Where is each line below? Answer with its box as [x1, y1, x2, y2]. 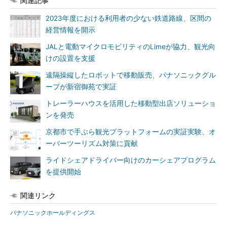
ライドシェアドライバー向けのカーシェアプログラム [46, 156, 216, 164]
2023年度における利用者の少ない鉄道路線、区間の [46, 14, 211, 22]
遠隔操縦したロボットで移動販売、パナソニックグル [46, 71, 216, 79]
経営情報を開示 [46, 26, 95, 34]
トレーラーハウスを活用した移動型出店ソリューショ [46, 99, 216, 107]
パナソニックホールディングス [10, 209, 95, 216]
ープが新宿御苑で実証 [46, 83, 117, 91]
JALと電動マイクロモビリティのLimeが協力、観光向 [46, 43, 215, 51]
